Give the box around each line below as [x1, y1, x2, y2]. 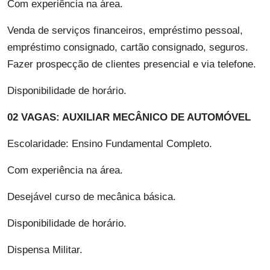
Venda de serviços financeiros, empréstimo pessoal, [7, 25, 243, 37]
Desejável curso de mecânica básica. [7, 191, 176, 203]
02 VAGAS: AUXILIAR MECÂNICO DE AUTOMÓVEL [7, 111, 251, 124]
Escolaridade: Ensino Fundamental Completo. [7, 138, 212, 150]
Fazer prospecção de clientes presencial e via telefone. [7, 58, 256, 71]
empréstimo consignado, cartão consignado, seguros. [7, 42, 248, 54]
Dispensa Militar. [7, 244, 83, 256]
